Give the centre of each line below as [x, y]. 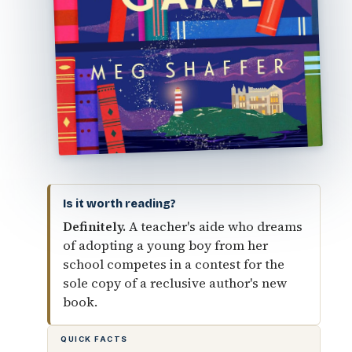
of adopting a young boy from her [165, 245]
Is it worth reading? [119, 203]
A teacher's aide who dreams [214, 226]
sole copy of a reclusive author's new [175, 283]
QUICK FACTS [94, 339]
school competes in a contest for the [174, 264]
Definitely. [94, 226]
